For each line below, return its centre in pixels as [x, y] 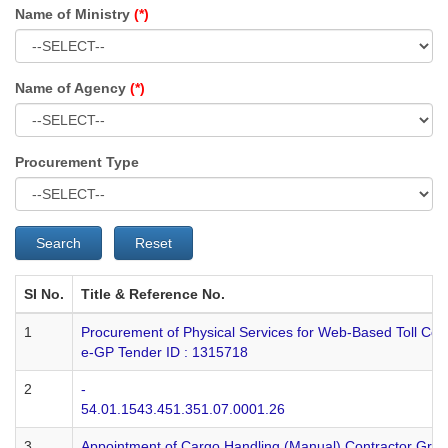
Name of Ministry [74, 14]
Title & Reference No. [153, 294]
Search [58, 243]
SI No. [44, 294]
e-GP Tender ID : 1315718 [164, 352]
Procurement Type [77, 162]
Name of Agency [72, 88]
